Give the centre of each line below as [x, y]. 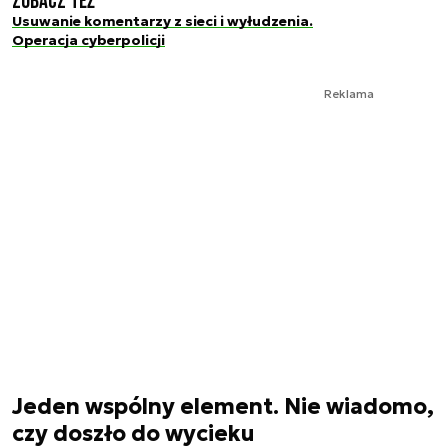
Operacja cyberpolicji [88, 40]
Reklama [349, 93]
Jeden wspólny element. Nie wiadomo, [223, 406]
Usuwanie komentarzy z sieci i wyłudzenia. [162, 21]
